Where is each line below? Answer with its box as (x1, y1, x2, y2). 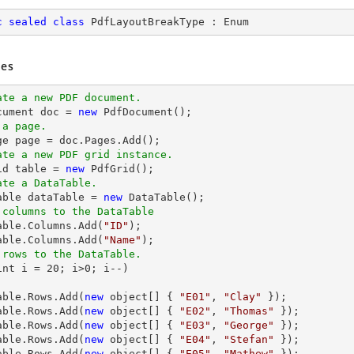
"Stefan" (224, 333, 274, 345)
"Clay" (224, 291, 262, 303)
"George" (224, 319, 274, 331)
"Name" (104, 234, 141, 246)
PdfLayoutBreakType (91, 16, 205, 28)
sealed (9, 16, 47, 28)
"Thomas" (224, 305, 274, 317)
